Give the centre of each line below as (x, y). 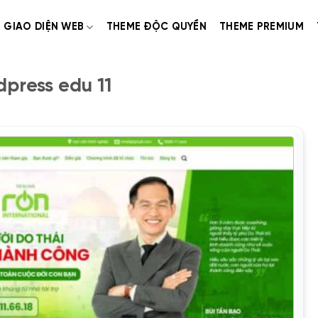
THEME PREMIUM (262, 27)
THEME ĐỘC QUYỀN (157, 27)
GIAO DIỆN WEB (44, 27)
